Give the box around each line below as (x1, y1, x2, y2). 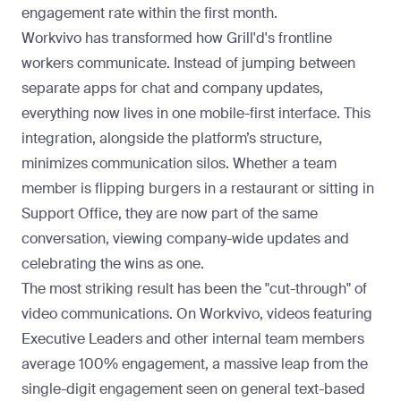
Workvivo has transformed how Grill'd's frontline (21, 29, 332, 48)
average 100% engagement (21, 354, 205, 374)
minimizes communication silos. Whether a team (21, 154, 337, 174)
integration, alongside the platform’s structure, (21, 129, 322, 149)
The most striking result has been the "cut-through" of (21, 279, 367, 299)
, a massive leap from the (205, 354, 368, 374)
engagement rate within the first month (21, 4, 274, 23)
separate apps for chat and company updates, (21, 79, 323, 98)
